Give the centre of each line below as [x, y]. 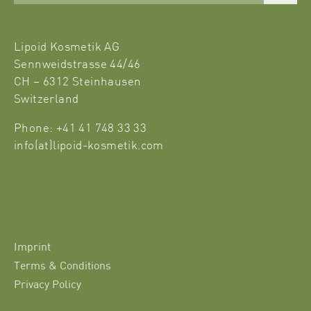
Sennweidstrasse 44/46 [77, 65]
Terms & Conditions [62, 267]
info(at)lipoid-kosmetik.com [89, 146]
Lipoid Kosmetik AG [67, 48]
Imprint [32, 248]
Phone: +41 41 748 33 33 [81, 129]
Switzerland [47, 100]
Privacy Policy [48, 285]
